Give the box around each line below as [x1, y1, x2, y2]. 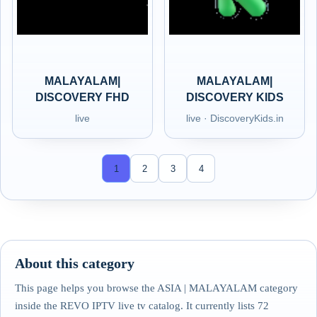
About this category [15, 255, 134, 271]
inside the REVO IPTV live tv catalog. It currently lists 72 [15, 300, 269, 311]
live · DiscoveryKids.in [185, 113, 284, 124]
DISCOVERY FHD [35, 91, 129, 103]
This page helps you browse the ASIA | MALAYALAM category [15, 282, 298, 294]
